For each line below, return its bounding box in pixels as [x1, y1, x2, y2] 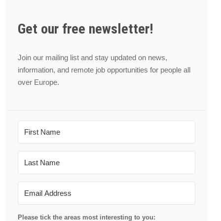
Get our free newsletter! [18, 20, 153, 37]
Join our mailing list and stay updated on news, [18, 53, 167, 62]
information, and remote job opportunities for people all [18, 66, 190, 74]
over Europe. [18, 78, 59, 86]
